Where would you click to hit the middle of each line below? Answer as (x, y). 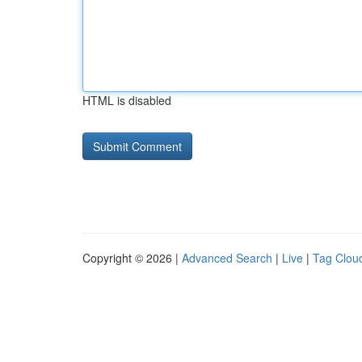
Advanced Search (227, 258)
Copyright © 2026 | (132, 258)
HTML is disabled (127, 100)
